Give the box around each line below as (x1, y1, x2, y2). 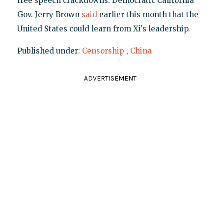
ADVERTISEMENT (83, 74, 137, 82)
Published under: (17, 46, 82, 55)
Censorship (82, 46, 124, 55)
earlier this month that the (97, 9, 198, 19)
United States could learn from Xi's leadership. (17, 24, 190, 33)
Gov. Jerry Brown (17, 9, 82, 19)
